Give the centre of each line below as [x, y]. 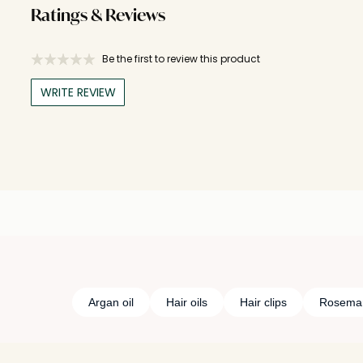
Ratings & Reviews [98, 17]
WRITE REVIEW [78, 92]
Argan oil [111, 302]
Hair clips [263, 302]
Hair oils [186, 302]
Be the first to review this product [181, 58]
